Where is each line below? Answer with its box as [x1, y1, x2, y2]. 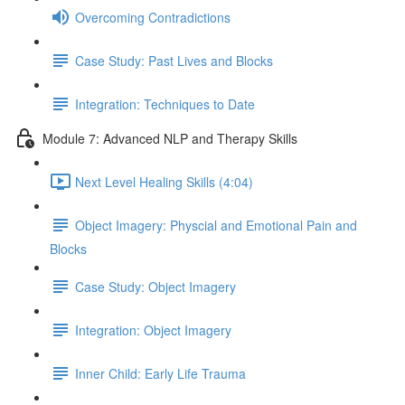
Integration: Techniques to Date [75, 94, 255, 113]
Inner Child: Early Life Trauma [75, 363, 246, 382]
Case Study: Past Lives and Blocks [75, 51, 273, 70]
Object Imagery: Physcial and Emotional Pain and [75, 215, 357, 234]
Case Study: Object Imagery [75, 277, 236, 296]
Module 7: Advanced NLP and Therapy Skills [42, 128, 297, 147]
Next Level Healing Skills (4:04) [75, 172, 253, 191]
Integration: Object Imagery [75, 320, 231, 339]
